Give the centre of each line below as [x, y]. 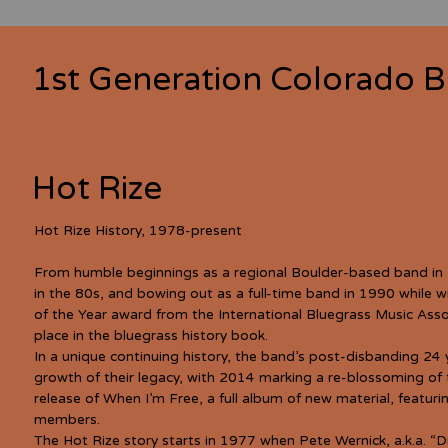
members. [66, 419]
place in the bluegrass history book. [150, 335]
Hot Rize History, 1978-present [137, 230]
